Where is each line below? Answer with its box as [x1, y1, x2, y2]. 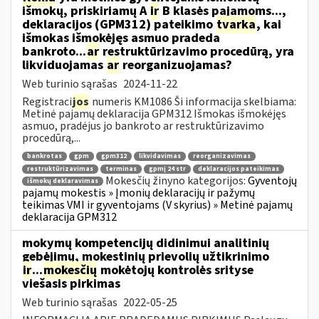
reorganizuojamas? [120, 56, 232, 74]
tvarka [216, 15, 256, 33]
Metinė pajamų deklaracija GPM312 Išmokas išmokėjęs [22, 105, 286, 122]
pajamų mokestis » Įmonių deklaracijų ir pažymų [22, 185, 255, 202]
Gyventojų [248, 172, 297, 189]
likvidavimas [139, 152, 181, 162]
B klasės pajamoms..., [159, 1, 286, 20]
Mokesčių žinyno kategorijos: [105, 172, 248, 189]
